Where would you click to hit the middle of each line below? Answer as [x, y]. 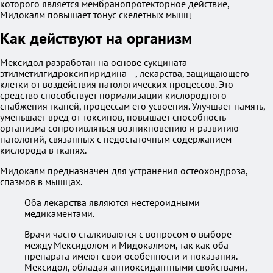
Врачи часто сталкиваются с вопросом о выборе [128, 234]
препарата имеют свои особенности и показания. [131, 256]
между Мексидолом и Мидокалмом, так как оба [126, 245]
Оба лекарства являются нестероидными [112, 202]
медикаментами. [59, 213]
